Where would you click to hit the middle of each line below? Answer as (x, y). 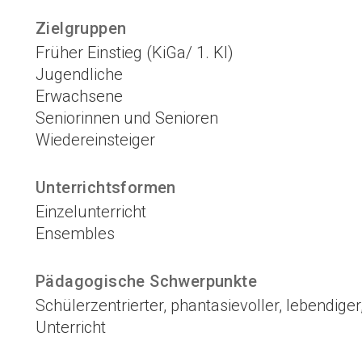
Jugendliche (79, 75)
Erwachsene (79, 97)
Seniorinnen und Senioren (127, 118)
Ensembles (75, 234)
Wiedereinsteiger (95, 140)
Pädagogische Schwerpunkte (146, 282)
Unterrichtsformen (106, 188)
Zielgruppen (81, 29)
